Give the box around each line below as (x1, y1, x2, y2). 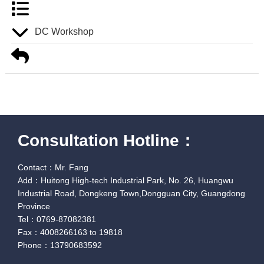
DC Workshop (34, 27, 94, 37)
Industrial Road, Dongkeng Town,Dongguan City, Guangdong (18, 189, 246, 199)
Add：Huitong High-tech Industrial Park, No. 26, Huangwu (18, 176, 234, 186)
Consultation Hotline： (18, 131, 196, 150)
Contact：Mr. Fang (18, 163, 89, 173)
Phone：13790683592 (18, 240, 103, 250)
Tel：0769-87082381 (18, 214, 97, 225)
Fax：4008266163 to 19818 (18, 227, 123, 237)
